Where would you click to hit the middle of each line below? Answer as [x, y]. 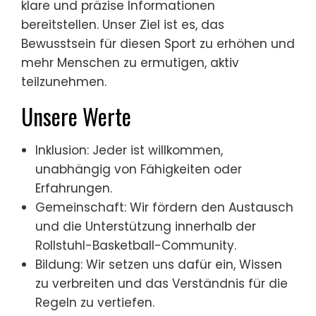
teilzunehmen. [64, 82]
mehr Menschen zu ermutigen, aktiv [130, 63]
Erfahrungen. [74, 188]
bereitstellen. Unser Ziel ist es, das [123, 25]
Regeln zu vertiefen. [95, 303]
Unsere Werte [76, 116]
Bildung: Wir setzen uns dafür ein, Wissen [159, 265]
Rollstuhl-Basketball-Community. [136, 245]
